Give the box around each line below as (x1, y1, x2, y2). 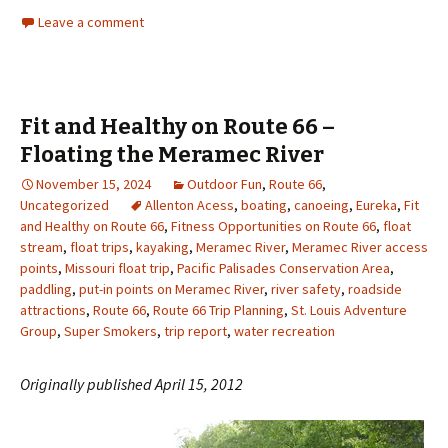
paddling (20, 279, 72, 298)
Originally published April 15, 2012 (20, 373, 243, 394)
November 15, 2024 (36, 174, 151, 193)
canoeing (294, 195, 349, 214)
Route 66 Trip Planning (153, 300, 284, 319)
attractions (20, 300, 86, 319)
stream (20, 237, 63, 256)
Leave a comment (38, 12, 144, 31)
